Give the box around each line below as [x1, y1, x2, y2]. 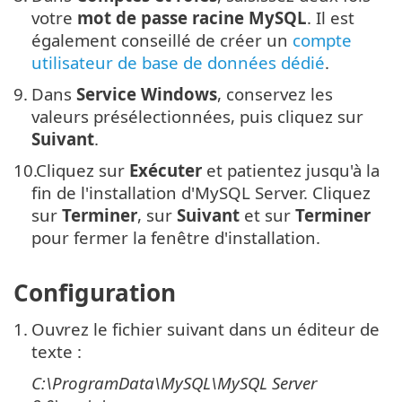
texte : [31, 340, 82, 363]
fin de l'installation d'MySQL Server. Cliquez [31, 181, 371, 205]
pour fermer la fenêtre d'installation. [31, 226, 320, 249]
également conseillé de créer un [31, 29, 293, 52]
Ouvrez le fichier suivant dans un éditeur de [31, 318, 380, 341]
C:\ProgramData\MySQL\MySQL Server [31, 371, 317, 395]
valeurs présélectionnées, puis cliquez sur [31, 105, 363, 128]
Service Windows [76, 83, 217, 106]
